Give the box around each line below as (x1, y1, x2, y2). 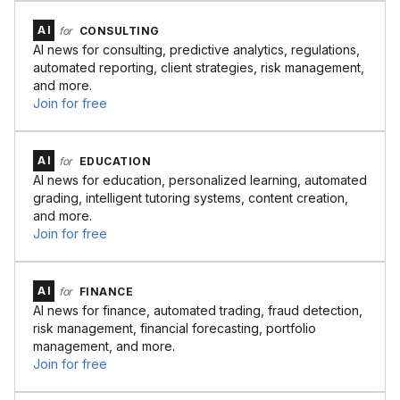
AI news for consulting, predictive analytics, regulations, (33, 42, 360, 57)
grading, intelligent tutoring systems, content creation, (33, 190, 348, 205)
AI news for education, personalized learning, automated (33, 172, 367, 187)
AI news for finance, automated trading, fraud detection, (33, 303, 362, 318)
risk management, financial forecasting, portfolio (33, 321, 316, 336)
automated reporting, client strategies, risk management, (33, 60, 364, 75)
